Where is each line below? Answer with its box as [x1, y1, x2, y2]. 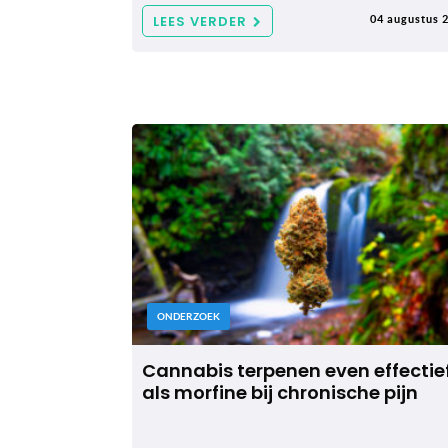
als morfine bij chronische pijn [142, 379, 418, 405]
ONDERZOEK [157, 310, 220, 322]
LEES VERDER [153, 12, 247, 32]
